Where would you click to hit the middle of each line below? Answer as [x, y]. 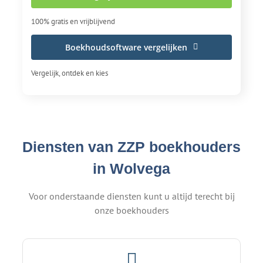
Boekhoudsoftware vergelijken [127, 47]
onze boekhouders [131, 210]
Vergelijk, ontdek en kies [70, 73]
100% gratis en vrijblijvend [73, 21]
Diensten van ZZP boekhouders [131, 146]
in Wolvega [131, 168]
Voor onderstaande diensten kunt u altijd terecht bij [131, 196]
